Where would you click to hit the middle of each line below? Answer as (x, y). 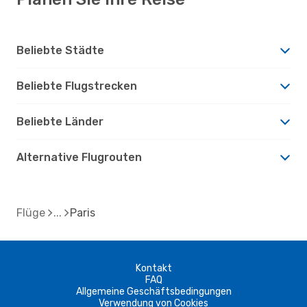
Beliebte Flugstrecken (77, 86)
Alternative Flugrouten (79, 157)
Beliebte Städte (60, 50)
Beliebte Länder (60, 121)
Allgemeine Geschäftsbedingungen (153, 291)
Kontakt (153, 268)
